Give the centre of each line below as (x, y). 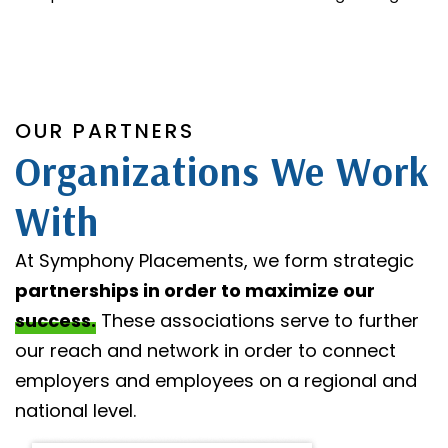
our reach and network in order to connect (205, 350)
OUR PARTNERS (105, 130)
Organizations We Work (222, 170)
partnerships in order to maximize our (195, 290)
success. (55, 320)
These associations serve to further (257, 320)
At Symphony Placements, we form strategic (214, 260)
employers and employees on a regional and (216, 380)
